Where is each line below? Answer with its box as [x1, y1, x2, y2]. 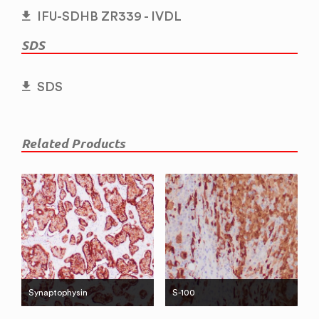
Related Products [21, 136, 125, 151]
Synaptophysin [28, 288, 88, 298]
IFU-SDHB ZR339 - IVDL [37, 8, 182, 23]
